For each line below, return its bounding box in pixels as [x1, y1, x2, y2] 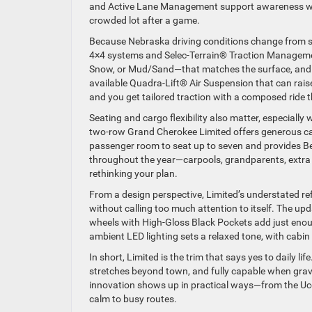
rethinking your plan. [89, 168, 178, 179]
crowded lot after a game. [89, 15, 200, 26]
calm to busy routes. [89, 293, 177, 304]
